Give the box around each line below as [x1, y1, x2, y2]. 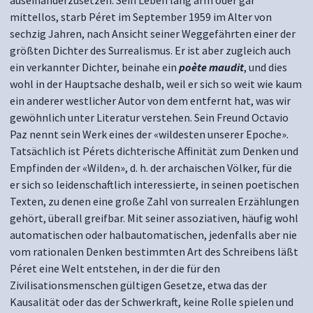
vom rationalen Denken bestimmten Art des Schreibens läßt [10, 245, 298, 259]
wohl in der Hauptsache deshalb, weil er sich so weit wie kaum [10, 77, 302, 91]
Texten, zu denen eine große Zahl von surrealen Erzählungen [10, 194, 299, 208]
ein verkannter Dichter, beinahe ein [10, 60, 179, 74]
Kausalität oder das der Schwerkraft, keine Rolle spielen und [10, 295, 293, 309]
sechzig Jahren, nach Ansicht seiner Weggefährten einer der [10, 27, 296, 41]
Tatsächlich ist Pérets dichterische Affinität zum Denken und [10, 144, 298, 158]
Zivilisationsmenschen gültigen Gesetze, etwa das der [10, 278, 267, 292]
